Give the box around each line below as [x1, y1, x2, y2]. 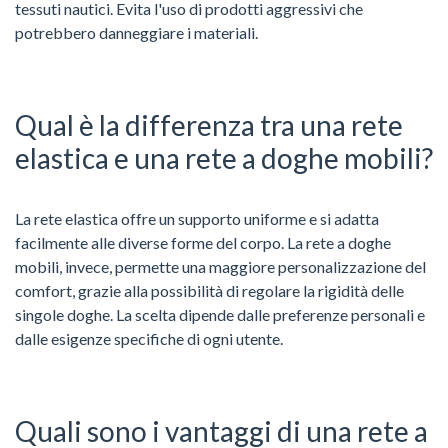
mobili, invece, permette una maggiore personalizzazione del [15, 256, 426, 276]
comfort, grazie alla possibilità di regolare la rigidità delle [15, 280, 404, 300]
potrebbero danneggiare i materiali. [15, 22, 258, 42]
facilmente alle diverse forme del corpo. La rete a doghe [15, 232, 391, 252]
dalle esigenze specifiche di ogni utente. [15, 328, 283, 348]
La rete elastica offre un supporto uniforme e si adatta [15, 208, 379, 228]
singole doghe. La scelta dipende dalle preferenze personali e [15, 304, 425, 324]
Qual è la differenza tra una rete [15, 107, 403, 142]
